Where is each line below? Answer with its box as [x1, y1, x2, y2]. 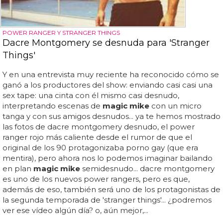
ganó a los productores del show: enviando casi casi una [2, 80, 213, 90]
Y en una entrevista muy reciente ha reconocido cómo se [2, 69, 219, 79]
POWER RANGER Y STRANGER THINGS [2, 28, 120, 36]
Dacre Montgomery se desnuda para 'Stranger [2, 37, 210, 48]
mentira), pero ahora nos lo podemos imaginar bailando [2, 153, 213, 163]
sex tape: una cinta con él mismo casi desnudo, [2, 90, 179, 100]
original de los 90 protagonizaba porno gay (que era [2, 142, 198, 152]
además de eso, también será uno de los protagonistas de [2, 184, 221, 194]
